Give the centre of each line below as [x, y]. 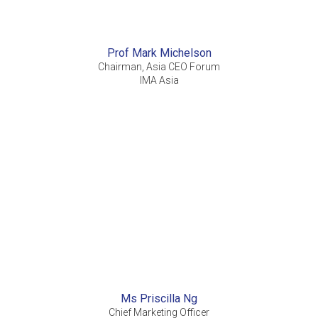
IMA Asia [159, 81]
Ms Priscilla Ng [159, 299]
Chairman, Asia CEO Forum [159, 67]
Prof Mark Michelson [159, 53]
